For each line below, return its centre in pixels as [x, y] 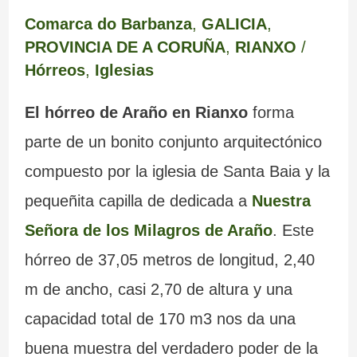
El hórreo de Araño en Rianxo [136, 113]
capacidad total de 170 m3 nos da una [160, 319]
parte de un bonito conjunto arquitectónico [173, 142]
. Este [293, 231]
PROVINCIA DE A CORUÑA [125, 47]
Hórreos [55, 71]
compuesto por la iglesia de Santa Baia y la [177, 172]
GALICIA [234, 24]
